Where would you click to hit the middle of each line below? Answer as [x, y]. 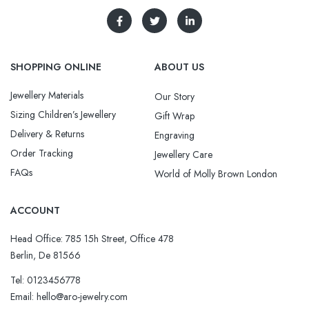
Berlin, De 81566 [46, 256]
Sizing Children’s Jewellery [63, 115]
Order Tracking [42, 153]
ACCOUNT [35, 211]
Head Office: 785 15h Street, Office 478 [92, 239]
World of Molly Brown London [216, 174]
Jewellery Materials [47, 96]
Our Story [175, 97]
